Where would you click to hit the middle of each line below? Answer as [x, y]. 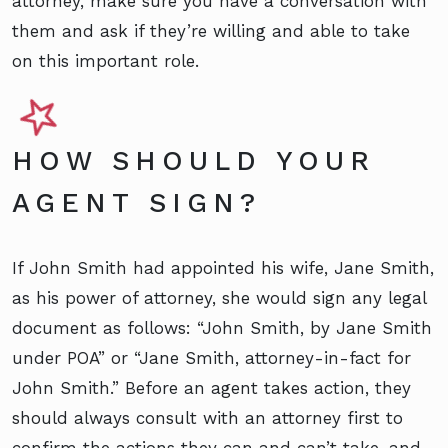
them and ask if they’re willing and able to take [211, 30]
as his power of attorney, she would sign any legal [219, 297]
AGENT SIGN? [144, 202]
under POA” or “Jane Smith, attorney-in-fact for [211, 357]
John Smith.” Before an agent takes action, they [211, 387]
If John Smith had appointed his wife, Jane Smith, [223, 267]
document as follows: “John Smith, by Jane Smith [222, 327]
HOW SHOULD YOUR [193, 160]
